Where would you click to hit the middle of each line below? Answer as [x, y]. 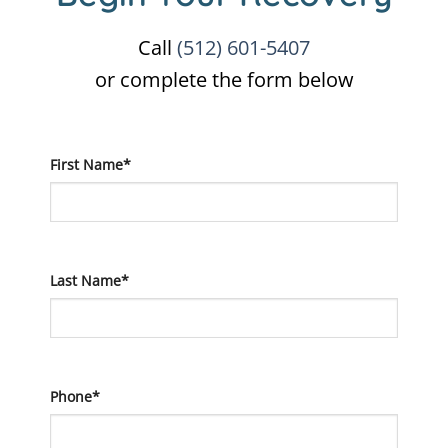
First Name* [90, 165]
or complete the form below [224, 80]
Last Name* [89, 280]
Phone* [75, 396]
